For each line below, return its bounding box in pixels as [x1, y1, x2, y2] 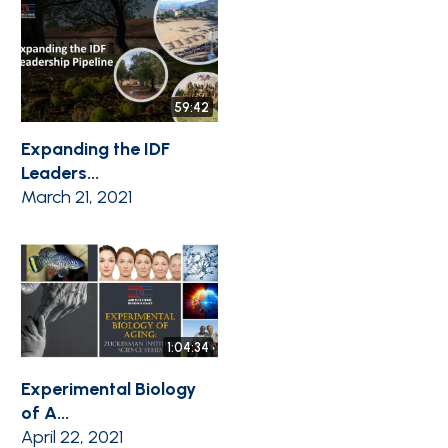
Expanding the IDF [21, 138, 170, 161]
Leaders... [21, 162, 99, 185]
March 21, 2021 [21, 186, 132, 209]
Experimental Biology [21, 377, 196, 400]
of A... [21, 401, 69, 424]
